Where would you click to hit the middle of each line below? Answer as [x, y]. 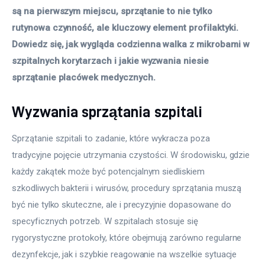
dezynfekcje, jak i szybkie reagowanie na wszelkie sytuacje [126, 254]
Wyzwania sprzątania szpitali [107, 111]
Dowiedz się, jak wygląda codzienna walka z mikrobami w [132, 45]
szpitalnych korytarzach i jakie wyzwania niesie [112, 61]
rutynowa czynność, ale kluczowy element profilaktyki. [126, 28]
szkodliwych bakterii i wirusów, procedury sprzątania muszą [128, 188]
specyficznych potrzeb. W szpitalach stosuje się [106, 221]
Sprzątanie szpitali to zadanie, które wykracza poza [112, 138]
